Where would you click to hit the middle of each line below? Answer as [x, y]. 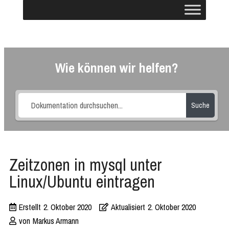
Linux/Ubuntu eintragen [82, 181]
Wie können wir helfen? [117, 68]
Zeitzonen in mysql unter [86, 165]
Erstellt [30, 207]
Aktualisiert [128, 207]
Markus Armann [56, 221]
